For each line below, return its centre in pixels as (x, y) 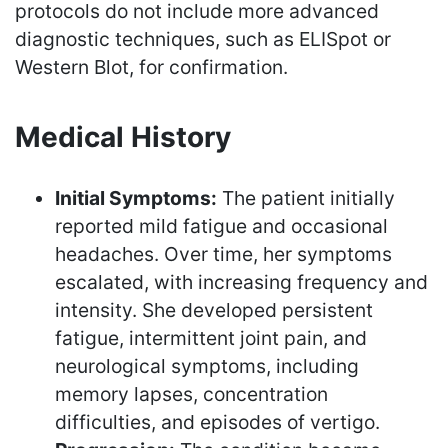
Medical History (123, 136)
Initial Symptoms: (136, 197)
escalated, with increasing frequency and (241, 281)
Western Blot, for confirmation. (151, 66)
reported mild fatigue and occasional (221, 225)
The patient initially (306, 197)
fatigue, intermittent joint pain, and (211, 337)
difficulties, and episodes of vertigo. (217, 421)
